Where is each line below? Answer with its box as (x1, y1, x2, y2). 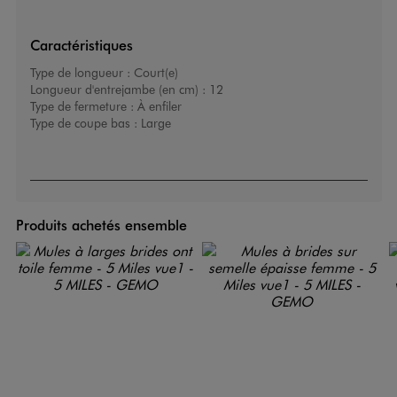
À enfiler (136, 97, 182, 115)
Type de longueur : (29, 64, 134, 82)
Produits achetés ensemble (15, 215, 187, 235)
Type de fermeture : (29, 97, 137, 115)
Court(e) (133, 64, 178, 82)
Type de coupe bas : (29, 114, 141, 132)
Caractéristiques (29, 35, 133, 55)
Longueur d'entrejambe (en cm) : (29, 81, 209, 98)
